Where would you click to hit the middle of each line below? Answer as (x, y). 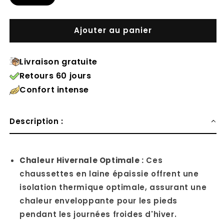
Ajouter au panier (113, 30)
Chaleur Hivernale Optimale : (82, 160)
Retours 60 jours (55, 75)
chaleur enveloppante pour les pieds (99, 200)
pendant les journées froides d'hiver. (98, 214)
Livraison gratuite (58, 61)
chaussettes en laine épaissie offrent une (109, 173)
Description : (38, 121)
